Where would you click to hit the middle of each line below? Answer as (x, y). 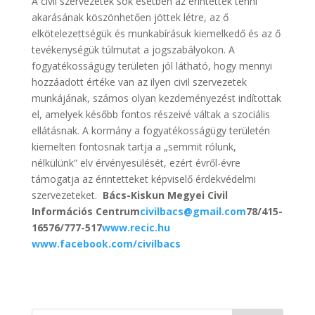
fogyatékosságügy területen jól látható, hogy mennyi (152, 66)
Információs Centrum (85, 211)
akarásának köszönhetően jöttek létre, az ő (130, 17)
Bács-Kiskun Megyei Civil (165, 195)
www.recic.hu (136, 227)
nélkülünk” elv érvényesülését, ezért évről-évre (136, 163)
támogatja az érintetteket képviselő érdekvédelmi (143, 179)
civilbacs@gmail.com (193, 211)
